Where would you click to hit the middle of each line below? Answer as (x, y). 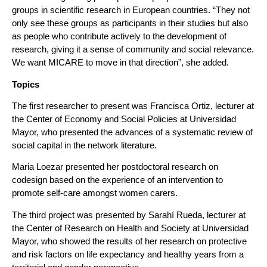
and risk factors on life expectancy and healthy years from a (128, 254)
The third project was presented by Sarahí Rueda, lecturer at (129, 215)
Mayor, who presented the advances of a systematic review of (132, 132)
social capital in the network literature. (84, 145)
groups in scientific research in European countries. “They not (131, 10)
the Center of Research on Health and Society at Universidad (130, 228)
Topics (26, 84)
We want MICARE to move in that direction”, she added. (120, 63)
